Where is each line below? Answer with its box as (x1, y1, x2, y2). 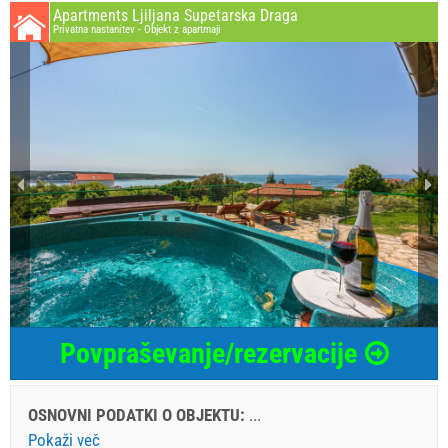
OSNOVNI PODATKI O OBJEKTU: (28, 405, 249, 426)
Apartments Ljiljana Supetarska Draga (53, 6, 298, 25)
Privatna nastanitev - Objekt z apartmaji (53, 23, 221, 36)
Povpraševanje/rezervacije (59, 337, 357, 371)
